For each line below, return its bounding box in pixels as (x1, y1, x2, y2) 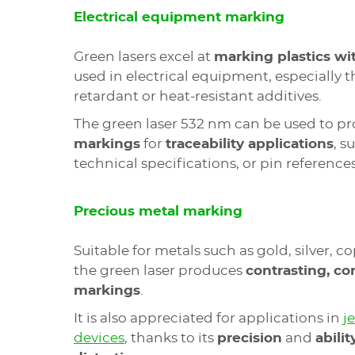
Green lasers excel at (74, 50, 214, 63)
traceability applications (166, 137, 334, 151)
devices (74, 331, 124, 345)
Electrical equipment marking (74, 10, 284, 24)
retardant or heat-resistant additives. (74, 90, 322, 103)
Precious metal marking (74, 204, 242, 218)
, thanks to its (124, 331, 217, 345)
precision (217, 331, 282, 345)
